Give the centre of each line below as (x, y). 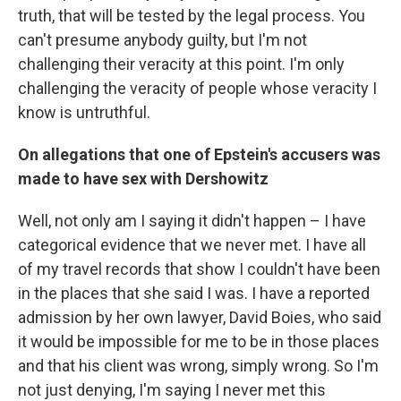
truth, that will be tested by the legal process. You (192, 16)
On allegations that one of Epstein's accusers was (199, 154)
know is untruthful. (84, 112)
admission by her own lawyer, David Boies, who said (200, 317)
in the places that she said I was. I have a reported (194, 293)
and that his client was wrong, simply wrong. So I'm (198, 366)
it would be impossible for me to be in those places (199, 341)
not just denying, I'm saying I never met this (172, 390)
